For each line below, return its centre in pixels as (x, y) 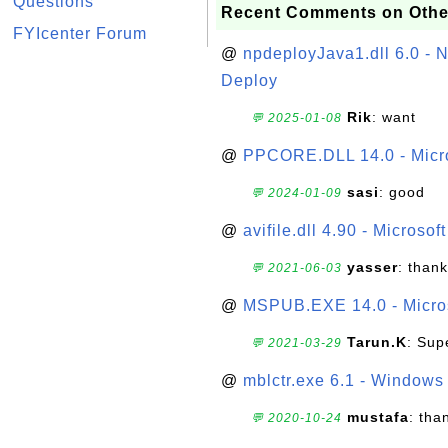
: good (402, 192)
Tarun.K (377, 342)
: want (394, 117)
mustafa (378, 417)
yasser (372, 267)
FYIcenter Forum (80, 33)
